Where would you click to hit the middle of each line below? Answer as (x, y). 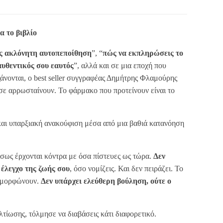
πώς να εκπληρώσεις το (143, 53)
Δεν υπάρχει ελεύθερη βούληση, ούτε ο (106, 181)
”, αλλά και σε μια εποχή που (120, 65)
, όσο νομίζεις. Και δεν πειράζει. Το (126, 168)
